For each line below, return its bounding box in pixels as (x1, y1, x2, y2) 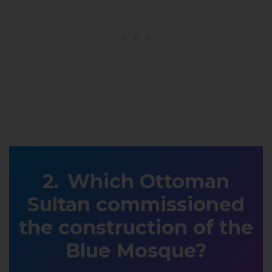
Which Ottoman (67, 169, 229, 194)
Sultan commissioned (27, 192, 245, 217)
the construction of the (19, 216, 253, 240)
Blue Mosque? (65, 239, 207, 263)
